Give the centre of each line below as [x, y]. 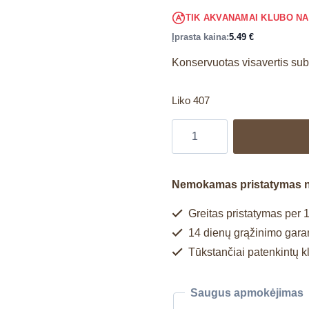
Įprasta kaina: [200, 37]
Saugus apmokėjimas [247, 292]
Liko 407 [190, 100]
